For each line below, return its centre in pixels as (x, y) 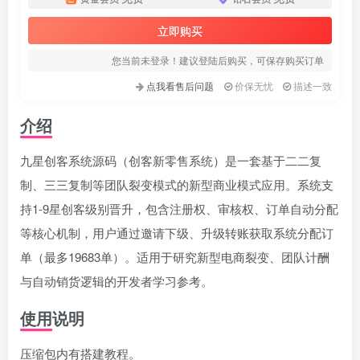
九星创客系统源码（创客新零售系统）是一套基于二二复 (171, 161)
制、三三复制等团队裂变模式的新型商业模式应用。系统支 (177, 185)
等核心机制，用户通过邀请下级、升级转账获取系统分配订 (177, 233)
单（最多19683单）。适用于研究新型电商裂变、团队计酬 (175, 257)
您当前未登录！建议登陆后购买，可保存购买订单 (218, 60)
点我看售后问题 (180, 86)
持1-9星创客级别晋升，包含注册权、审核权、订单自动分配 (179, 209)
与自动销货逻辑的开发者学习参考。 (117, 281)
